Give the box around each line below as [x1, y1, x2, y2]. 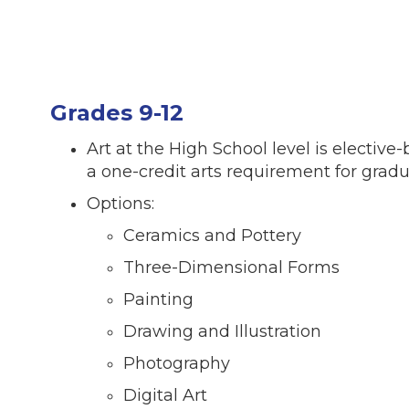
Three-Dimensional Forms [123, 257, 344, 278]
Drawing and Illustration [123, 321, 326, 342]
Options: [87, 194, 154, 215]
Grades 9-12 [50, 100, 184, 127]
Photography [123, 353, 230, 374]
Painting [123, 289, 194, 310]
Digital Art [123, 385, 207, 406]
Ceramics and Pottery [123, 225, 301, 246]
